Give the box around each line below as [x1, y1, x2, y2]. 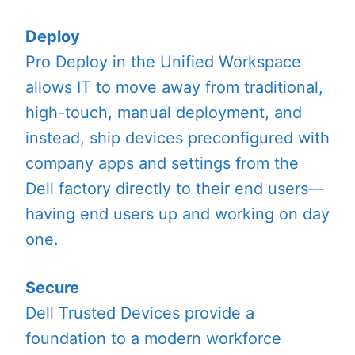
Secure [25, 277, 79, 297]
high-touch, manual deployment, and [25, 103, 302, 123]
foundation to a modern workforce [25, 328, 281, 348]
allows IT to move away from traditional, [25, 78, 323, 97]
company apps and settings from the [25, 154, 299, 174]
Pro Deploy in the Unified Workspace [25, 52, 301, 72]
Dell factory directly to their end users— [25, 179, 324, 199]
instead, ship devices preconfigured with [25, 128, 330, 148]
